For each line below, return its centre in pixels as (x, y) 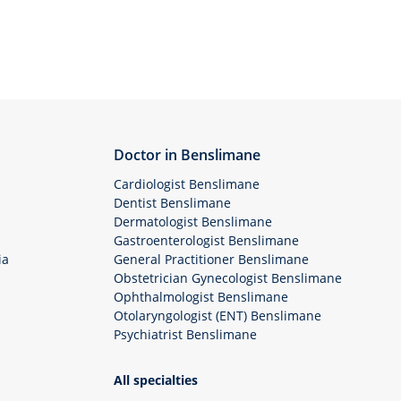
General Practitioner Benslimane (211, 259)
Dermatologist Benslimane (193, 222)
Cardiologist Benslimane (187, 184)
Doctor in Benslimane (187, 155)
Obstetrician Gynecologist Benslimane (228, 278)
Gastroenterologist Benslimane (206, 240)
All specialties (156, 380)
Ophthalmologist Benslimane (201, 297)
